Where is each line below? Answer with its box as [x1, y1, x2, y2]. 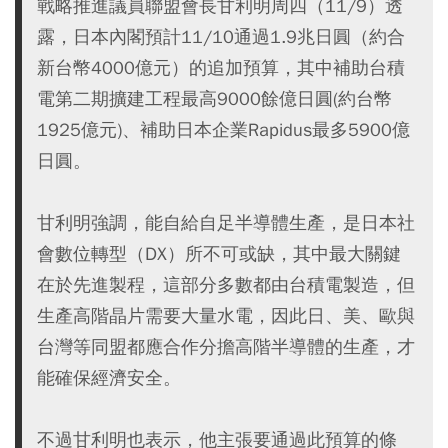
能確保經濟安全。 [37, 366, 181, 389]
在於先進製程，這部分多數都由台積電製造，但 [37, 273, 415, 296]
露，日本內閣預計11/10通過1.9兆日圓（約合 [37, 25, 405, 48]
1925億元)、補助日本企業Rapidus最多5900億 [37, 118, 410, 141]
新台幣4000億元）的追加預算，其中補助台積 [37, 56, 405, 79]
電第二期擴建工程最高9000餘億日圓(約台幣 [37, 87, 392, 110]
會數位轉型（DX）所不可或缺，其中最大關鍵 [37, 242, 401, 265]
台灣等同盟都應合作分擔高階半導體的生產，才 [37, 335, 415, 358]
